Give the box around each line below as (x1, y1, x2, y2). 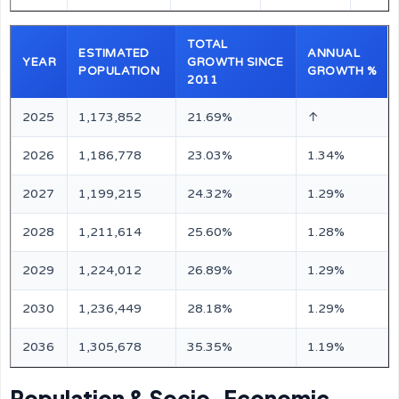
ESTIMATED (78, 46, 150, 61)
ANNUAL (307, 46, 360, 61)
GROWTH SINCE (187, 55, 283, 69)
